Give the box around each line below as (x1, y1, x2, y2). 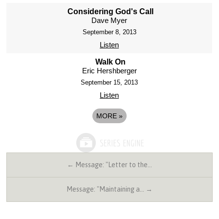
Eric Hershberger (82, 66, 137, 75)
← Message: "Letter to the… (67, 160, 152, 169)
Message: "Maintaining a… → (66, 185, 153, 193)
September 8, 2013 (82, 28, 136, 36)
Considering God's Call (67, 7, 154, 16)
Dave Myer (91, 16, 128, 24)
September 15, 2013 (81, 78, 138, 86)
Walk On (95, 57, 126, 66)
